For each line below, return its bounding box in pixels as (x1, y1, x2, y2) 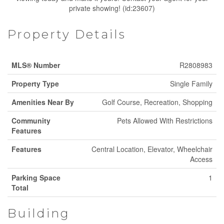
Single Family (170, 78, 212, 88)
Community (11, 115, 50, 125)
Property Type (11, 78, 59, 88)
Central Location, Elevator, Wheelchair (91, 144, 212, 154)
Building (7, 206, 70, 220)
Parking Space (11, 172, 60, 182)
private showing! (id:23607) (69, 3, 155, 13)
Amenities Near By (11, 97, 74, 107)
